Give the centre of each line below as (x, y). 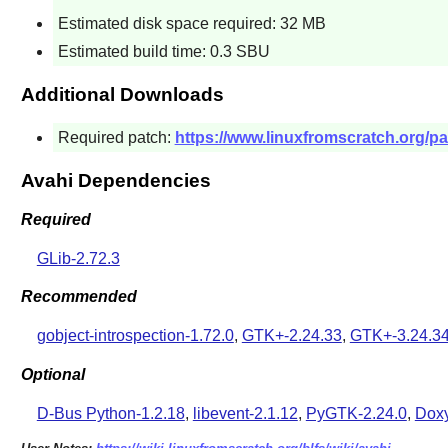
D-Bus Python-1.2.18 (110, 413)
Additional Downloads (122, 95)
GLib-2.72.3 (78, 258)
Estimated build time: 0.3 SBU (163, 52)
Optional (52, 374)
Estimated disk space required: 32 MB (191, 23)
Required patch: (116, 138)
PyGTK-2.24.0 (356, 413)
